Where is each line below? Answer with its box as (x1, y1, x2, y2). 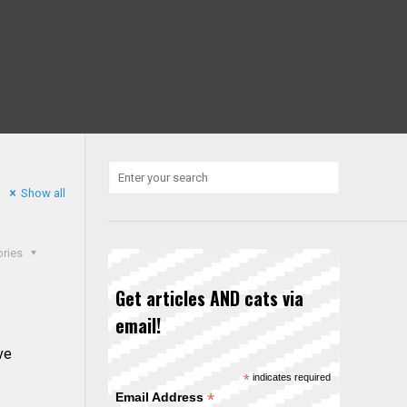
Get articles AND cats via (114, 285, 303, 312)
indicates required (249, 372, 331, 382)
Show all (20, 186, 65, 200)
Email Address (114, 390, 207, 404)
